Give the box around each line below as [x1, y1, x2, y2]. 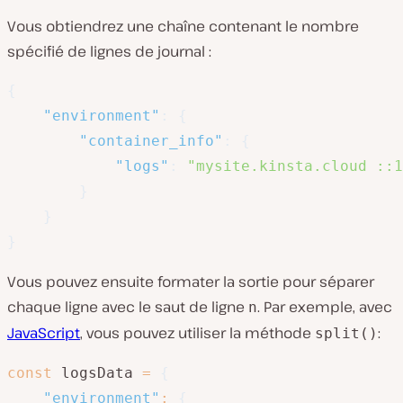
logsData [52, 363, 142, 381]
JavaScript [7, 322, 80, 343]
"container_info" [79, 131, 223, 149]
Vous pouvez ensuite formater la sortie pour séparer [7, 271, 374, 291]
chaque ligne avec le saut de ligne [7, 296, 248, 317]
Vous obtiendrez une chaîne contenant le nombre [7, 15, 359, 36]
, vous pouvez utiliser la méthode [80, 322, 315, 343]
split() [315, 324, 378, 342]
